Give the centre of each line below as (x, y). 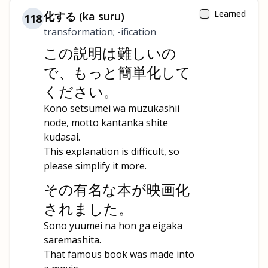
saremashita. (72, 240)
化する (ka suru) (84, 16)
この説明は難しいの (110, 53)
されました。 (88, 208)
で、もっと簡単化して (117, 72)
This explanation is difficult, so (112, 151)
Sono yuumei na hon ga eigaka (113, 226)
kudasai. (62, 137)
